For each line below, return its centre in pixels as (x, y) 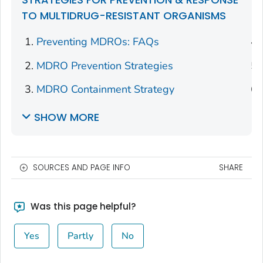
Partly (80, 236)
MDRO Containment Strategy (106, 90)
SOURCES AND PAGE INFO (82, 168)
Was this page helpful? (82, 207)
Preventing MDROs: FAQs (98, 42)
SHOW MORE (67, 117)
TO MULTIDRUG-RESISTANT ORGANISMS (124, 16)
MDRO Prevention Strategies (105, 65)
